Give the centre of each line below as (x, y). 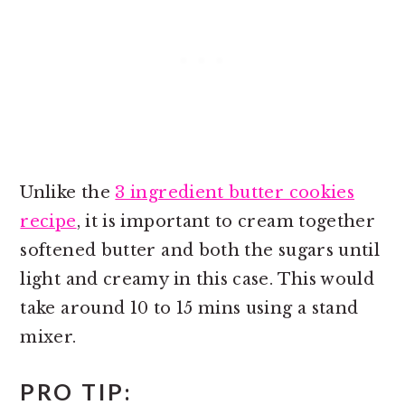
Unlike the (68, 192)
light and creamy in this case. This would (198, 279)
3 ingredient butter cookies (235, 192)
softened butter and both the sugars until (200, 250)
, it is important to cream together (226, 221)
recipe (48, 221)
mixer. (48, 337)
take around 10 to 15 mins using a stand (189, 308)
